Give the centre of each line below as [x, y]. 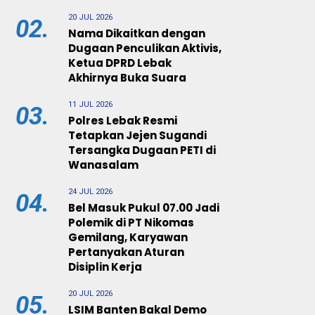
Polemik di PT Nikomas [131, 223]
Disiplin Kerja [105, 267]
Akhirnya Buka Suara [127, 78]
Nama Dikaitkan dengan [137, 33]
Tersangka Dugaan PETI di [142, 150]
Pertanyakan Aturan [126, 252]
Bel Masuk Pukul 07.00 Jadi [144, 208]
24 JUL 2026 [90, 192]
